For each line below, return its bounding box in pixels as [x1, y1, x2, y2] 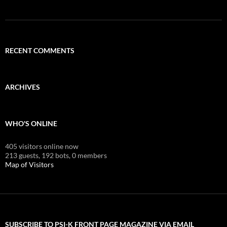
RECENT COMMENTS [5, 46, 74, 55]
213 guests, [5, 150, 40, 160]
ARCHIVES [5, 82, 40, 91]
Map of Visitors [5, 160, 54, 169]
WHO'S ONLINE [5, 119, 57, 128]
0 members [72, 150, 107, 160]
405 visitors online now [5, 141, 79, 150]
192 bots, [42, 150, 70, 160]
